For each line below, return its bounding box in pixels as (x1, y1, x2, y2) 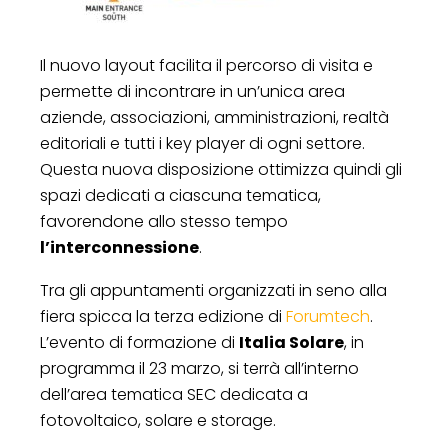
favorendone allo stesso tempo (40, 209, 288, 233)
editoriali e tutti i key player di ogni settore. (40, 131, 365, 155)
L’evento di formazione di (40, 330, 239, 354)
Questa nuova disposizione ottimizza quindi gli (40, 157, 402, 181)
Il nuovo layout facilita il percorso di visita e (40, 53, 373, 77)
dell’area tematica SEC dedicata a (40, 382, 308, 406)
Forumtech (286, 304, 370, 328)
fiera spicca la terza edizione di (40, 304, 286, 328)
